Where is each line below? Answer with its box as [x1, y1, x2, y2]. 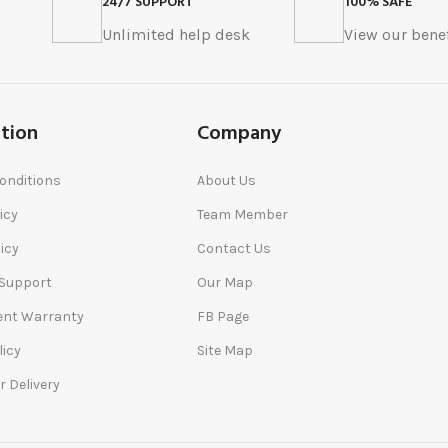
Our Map [197, 274, 254, 292]
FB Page [197, 308, 250, 326]
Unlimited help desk [101, 25, 250, 45]
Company [197, 118, 282, 151]
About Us [197, 172, 257, 190]
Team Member [197, 206, 289, 224]
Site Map [197, 342, 254, 360]
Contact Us [197, 240, 272, 258]
